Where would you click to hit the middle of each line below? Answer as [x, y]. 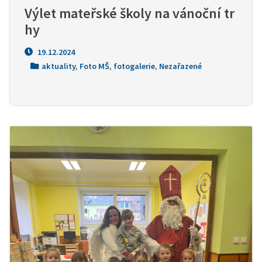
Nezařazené [180, 66]
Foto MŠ [94, 66]
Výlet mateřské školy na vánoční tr [130, 13]
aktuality [58, 66]
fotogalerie [134, 66]
